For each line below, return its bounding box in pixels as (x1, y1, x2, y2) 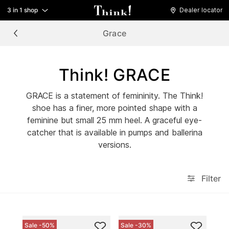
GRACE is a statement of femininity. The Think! (26, 90, 203, 101)
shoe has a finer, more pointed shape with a (32, 103, 197, 113)
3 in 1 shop (7, 6, 38, 14)
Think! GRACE (58, 65, 171, 85)
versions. (98, 140, 131, 150)
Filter (201, 173, 221, 184)
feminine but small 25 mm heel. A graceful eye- (27, 115, 202, 125)
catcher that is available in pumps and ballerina (27, 127, 202, 138)
